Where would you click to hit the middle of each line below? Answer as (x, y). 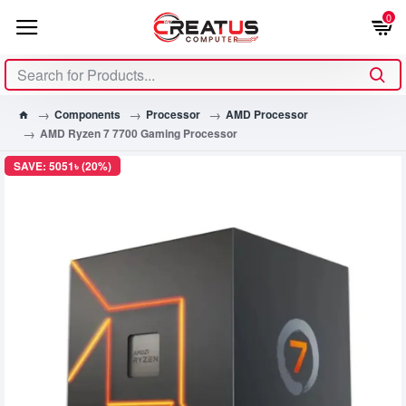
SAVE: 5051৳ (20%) (63, 166)
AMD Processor (267, 114)
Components (87, 114)
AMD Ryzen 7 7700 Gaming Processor (139, 133)
